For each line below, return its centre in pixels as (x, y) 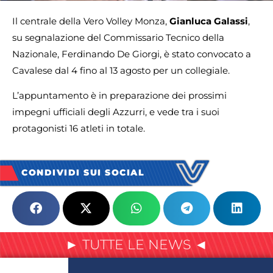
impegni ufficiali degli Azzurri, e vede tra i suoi (116, 112)
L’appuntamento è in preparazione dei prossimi (119, 96)
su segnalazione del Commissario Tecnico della (118, 37)
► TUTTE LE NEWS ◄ (136, 244)
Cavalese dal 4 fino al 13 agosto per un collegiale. (121, 70)
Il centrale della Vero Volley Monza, (91, 21)
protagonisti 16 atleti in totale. (79, 129)
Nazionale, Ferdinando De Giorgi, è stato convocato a (132, 54)
